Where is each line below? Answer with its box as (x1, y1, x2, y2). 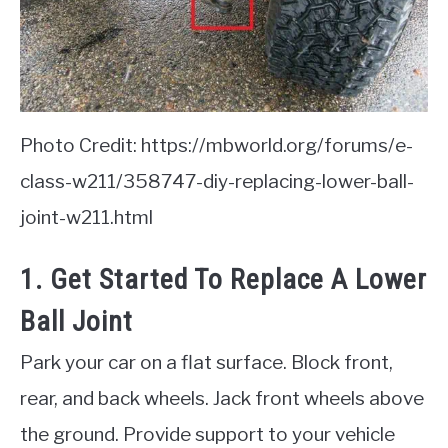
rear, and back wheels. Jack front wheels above (20, 387, 424, 411)
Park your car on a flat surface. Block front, (20, 351, 393, 375)
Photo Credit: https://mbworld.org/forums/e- (20, 133, 413, 157)
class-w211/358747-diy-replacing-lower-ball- (20, 169, 414, 193)
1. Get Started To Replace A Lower (20, 263, 427, 297)
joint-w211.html (20, 205, 153, 229)
